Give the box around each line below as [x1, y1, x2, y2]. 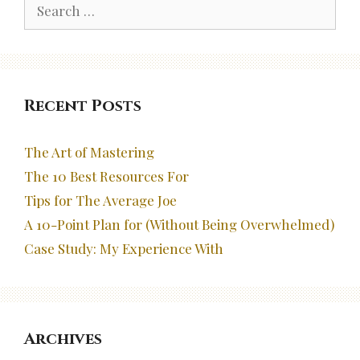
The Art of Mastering [24, 143, 154, 162]
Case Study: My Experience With [24, 239, 223, 258]
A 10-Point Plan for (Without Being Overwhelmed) [24, 215, 334, 234]
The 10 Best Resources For [24, 167, 189, 186]
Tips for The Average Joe [24, 191, 177, 210]
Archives [24, 328, 102, 350]
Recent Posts [24, 95, 141, 117]
